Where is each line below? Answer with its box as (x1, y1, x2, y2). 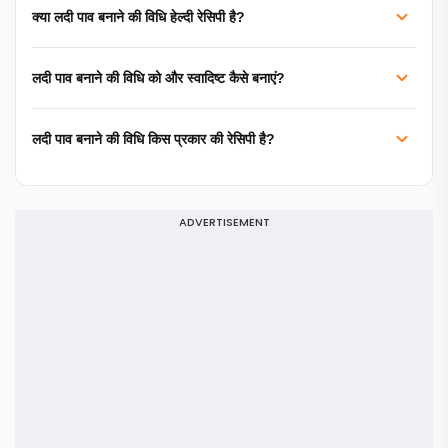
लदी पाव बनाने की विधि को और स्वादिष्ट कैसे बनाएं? (32, 69, 285, 86)
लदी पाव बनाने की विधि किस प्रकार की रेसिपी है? (32, 130, 275, 147)
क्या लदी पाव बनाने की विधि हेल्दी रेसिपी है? (32, 8, 245, 25)
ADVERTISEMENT (178, 214, 270, 230)
